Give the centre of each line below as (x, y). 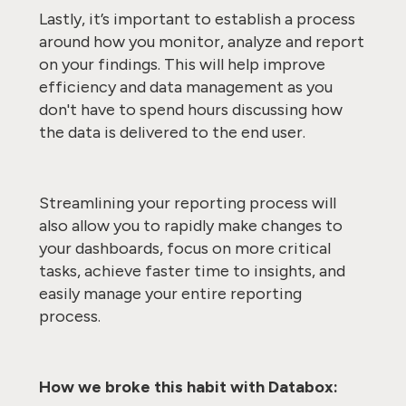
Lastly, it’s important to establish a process (197, 19)
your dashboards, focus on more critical (184, 248)
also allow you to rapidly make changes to (190, 226)
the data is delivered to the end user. (174, 132)
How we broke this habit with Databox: (190, 387)
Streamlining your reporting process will (187, 203)
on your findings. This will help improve (182, 64)
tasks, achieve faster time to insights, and (192, 271)
